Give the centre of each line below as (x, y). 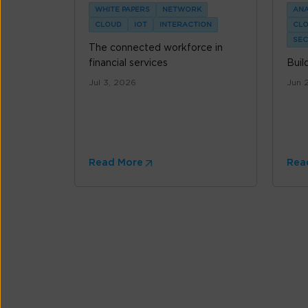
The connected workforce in (156, 48)
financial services (128, 64)
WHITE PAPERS (122, 10)
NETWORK (182, 10)
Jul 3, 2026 (112, 83)
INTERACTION (186, 25)
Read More (116, 163)
